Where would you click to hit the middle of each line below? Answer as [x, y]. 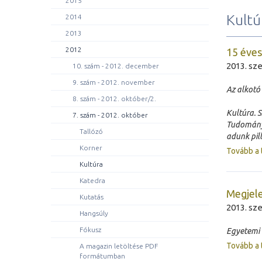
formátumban [102, 256]
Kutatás [92, 197]
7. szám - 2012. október [110, 115]
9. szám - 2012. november [114, 82]
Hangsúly [94, 213]
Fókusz [90, 230]
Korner [91, 148]
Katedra [92, 180]
